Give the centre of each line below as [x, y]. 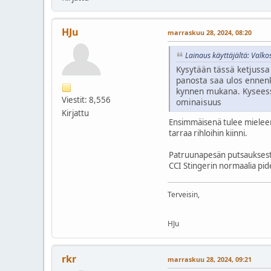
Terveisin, [184, 194]
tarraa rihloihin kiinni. [208, 133]
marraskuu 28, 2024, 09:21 [210, 259]
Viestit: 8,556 [86, 100]
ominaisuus [199, 102]
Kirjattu [75, 113]
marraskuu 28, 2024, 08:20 [210, 33]
